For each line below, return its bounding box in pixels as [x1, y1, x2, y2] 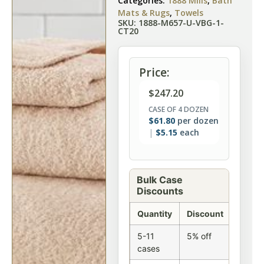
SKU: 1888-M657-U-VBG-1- [118, 17, 224, 28]
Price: [139, 64, 170, 80]
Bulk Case [137, 174, 183, 186]
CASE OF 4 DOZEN [148, 104, 209, 114]
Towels [174, 7, 203, 18]
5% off [187, 231, 212, 241]
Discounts [137, 185, 183, 197]
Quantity [137, 209, 172, 219]
